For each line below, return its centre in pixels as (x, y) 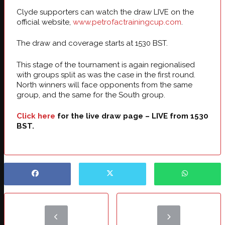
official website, (45, 22)
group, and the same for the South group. (92, 95)
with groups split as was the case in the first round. (106, 75)
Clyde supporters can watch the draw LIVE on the (105, 12)
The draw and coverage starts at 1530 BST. (93, 43)
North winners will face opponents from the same (104, 85)
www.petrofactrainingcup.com (127, 22)
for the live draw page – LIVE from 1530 (132, 116)
